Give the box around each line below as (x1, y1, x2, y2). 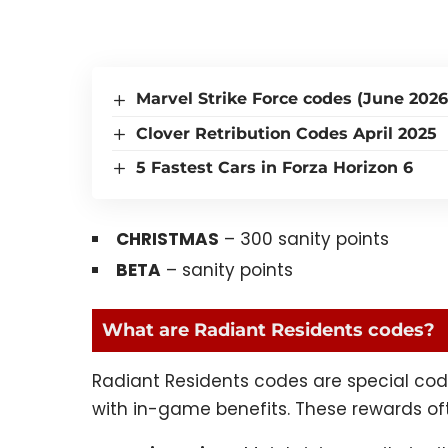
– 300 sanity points (219, 226, 389, 251)
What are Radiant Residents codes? (102, 319, 435, 342)
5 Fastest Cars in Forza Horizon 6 (136, 157, 414, 177)
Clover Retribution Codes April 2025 (136, 123, 438, 143)
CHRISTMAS (116, 226, 219, 251)
